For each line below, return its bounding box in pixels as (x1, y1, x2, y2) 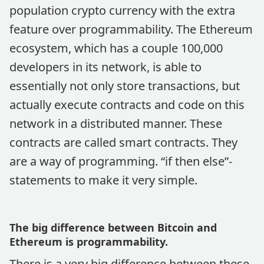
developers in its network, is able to (9, 59, 202, 75)
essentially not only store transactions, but (9, 78, 240, 94)
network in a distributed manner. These (9, 115, 222, 131)
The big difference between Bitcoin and (9, 220, 217, 235)
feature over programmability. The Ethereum (9, 21, 253, 37)
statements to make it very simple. (9, 172, 197, 188)
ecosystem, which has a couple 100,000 (9, 40, 223, 56)
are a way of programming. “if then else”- (9, 153, 232, 169)
